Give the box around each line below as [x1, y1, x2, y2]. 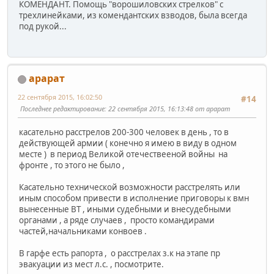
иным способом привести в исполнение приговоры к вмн [19, 192, 249, 204]
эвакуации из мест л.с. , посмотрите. [19, 258, 164, 270]
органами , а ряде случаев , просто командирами [19, 214, 215, 226]
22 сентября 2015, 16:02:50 [18, 92, 102, 102]
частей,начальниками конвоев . [19, 225, 147, 237]
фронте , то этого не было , [19, 159, 125, 171]
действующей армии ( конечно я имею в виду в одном [19, 137, 237, 149]
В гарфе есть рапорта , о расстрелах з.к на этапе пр [19, 247, 220, 259]
